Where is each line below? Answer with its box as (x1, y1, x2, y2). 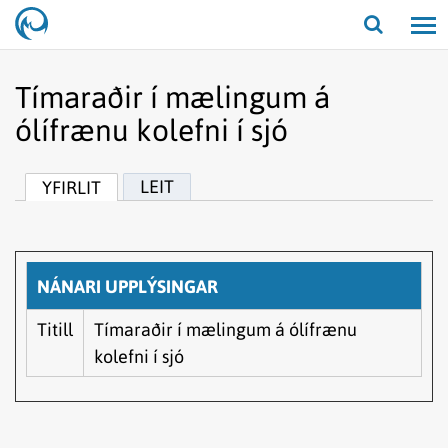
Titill (37, 319, 73, 340)
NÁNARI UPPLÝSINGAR (37, 276, 218, 297)
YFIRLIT (42, 177, 101, 198)
